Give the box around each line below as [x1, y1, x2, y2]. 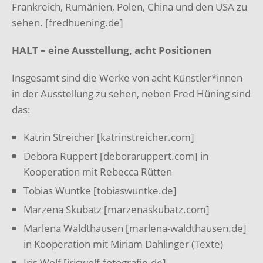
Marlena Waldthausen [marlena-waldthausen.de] [23, 221, 247, 235]
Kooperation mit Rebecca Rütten [23, 164, 172, 178]
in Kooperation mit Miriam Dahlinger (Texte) [23, 237, 223, 251]
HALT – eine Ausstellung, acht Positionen [12, 43, 211, 57]
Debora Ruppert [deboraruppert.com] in [23, 149, 208, 163]
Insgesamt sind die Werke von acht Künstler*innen [12, 70, 242, 85]
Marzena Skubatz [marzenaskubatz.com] [23, 202, 210, 216]
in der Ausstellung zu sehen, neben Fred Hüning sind [12, 86, 251, 100]
